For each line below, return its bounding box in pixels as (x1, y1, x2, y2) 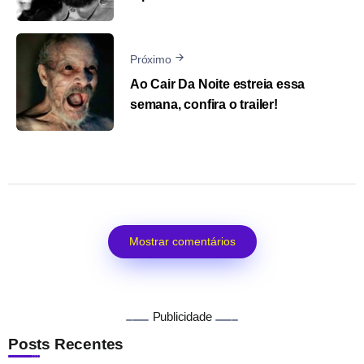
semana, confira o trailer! (130, 97, 278, 112)
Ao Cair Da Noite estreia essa (130, 77, 305, 92)
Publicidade (152, 309, 212, 323)
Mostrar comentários (128, 234, 236, 248)
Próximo (130, 52, 171, 66)
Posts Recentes (8, 335, 124, 353)
